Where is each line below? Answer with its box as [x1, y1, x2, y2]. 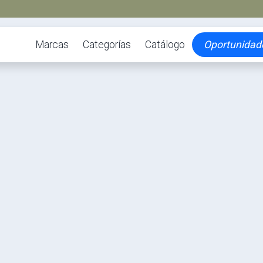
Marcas [35, 39, 69, 50]
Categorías [82, 39, 131, 50]
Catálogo [144, 39, 185, 50]
